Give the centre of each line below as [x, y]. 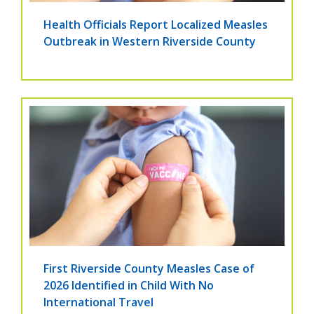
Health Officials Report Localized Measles [156, 25]
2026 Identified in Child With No [129, 286]
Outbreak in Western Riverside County [150, 42]
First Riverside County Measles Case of [149, 269]
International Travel [98, 302]
